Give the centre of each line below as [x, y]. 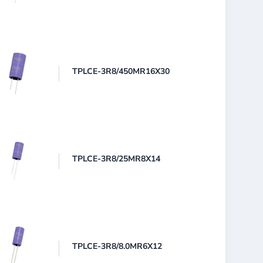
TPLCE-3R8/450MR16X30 [121, 71]
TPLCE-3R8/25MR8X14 [117, 159]
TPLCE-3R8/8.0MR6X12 [117, 246]
